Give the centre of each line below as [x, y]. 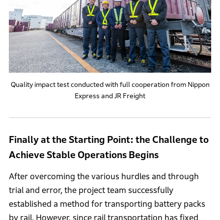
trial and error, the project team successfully [91, 190]
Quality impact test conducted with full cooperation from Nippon [110, 85]
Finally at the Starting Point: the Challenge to [109, 140]
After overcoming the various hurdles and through [104, 176]
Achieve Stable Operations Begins [83, 155]
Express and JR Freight [110, 96]
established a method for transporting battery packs [107, 204]
